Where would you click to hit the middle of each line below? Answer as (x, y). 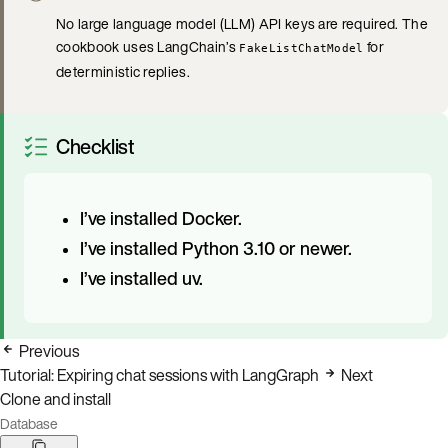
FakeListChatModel (301, 47)
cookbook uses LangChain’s (148, 46)
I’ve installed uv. (141, 277)
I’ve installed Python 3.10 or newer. (216, 247)
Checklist (95, 146)
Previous (49, 350)
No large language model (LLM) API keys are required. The (242, 23)
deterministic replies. (123, 71)
